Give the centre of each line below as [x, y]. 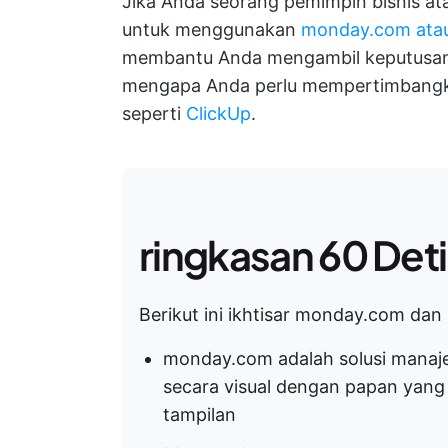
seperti [154, 113]
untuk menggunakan [211, 29]
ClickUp [218, 113]
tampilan [199, 414]
